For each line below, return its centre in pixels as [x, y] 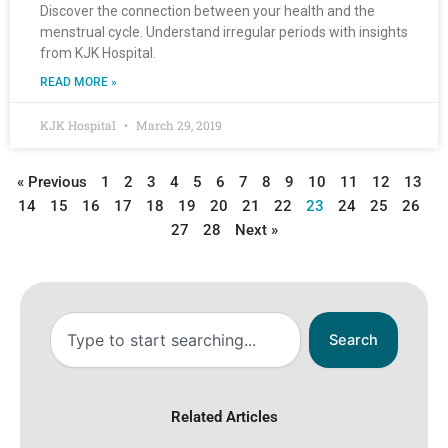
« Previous [51, 182]
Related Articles [224, 417]
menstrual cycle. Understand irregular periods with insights [224, 32]
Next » [256, 230]
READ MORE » [78, 82]
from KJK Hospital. [98, 53]
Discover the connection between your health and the [207, 11]
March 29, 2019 [177, 125]
